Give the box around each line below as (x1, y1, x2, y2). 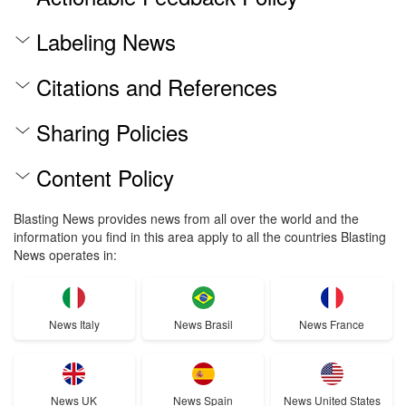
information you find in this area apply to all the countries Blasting (14, 227, 386, 246)
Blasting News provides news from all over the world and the (14, 209, 359, 227)
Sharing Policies (36, 116, 188, 148)
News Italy (48, 316, 100, 332)
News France (299, 316, 365, 332)
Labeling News (36, 25, 176, 57)
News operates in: (14, 246, 117, 264)
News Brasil (173, 316, 233, 332)
